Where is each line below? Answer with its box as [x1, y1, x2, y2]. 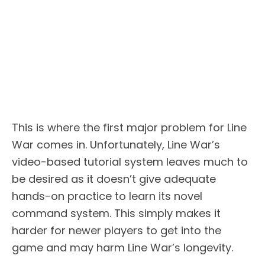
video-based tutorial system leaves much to [12, 154, 248, 170]
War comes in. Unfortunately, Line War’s [12, 137, 220, 153]
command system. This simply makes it [12, 206, 221, 221]
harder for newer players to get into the [12, 223, 221, 238]
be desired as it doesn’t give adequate [12, 172, 216, 187]
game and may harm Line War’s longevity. [12, 240, 233, 256]
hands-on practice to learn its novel [12, 189, 202, 204]
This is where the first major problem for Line [12, 120, 247, 135]
